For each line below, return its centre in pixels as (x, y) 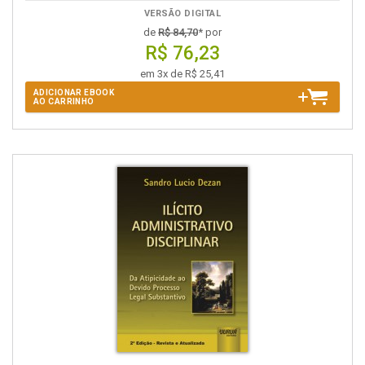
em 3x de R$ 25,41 (182, 74)
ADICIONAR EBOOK (74, 92)
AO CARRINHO (64, 101)
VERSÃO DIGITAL (182, 13)
